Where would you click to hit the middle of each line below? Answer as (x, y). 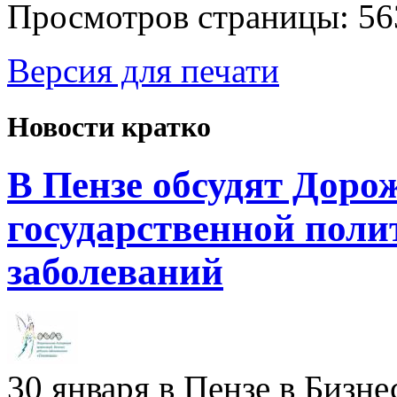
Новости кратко (109, 126)
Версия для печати (143, 71)
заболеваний (115, 271)
